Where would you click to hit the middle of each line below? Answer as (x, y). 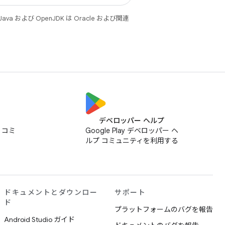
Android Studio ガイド (39, 219)
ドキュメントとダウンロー (51, 192)
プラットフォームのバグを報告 (164, 209)
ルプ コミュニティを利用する (132, 141)
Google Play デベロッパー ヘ (132, 131)
